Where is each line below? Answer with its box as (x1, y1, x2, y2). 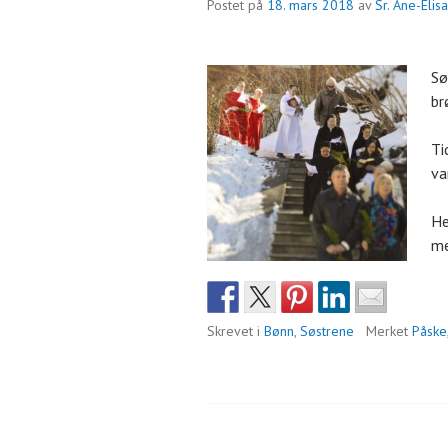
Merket (366, 321, 412, 340)
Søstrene (300, 321, 354, 340)
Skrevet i (207, 321, 264, 340)
